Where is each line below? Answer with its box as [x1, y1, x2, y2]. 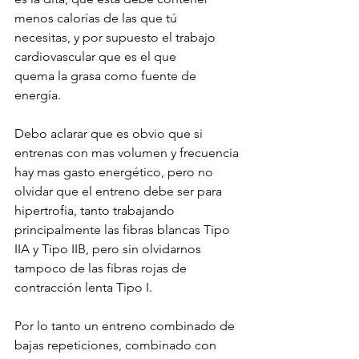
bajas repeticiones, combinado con [14, 337, 220, 353]
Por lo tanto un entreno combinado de [14, 318, 238, 334]
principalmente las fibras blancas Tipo [14, 222, 233, 238]
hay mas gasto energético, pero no [14, 164, 216, 180]
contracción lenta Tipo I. [14, 280, 155, 296]
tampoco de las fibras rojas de [14, 260, 190, 276]
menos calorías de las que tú [14, 10, 180, 26]
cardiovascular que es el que [14, 49, 179, 65]
